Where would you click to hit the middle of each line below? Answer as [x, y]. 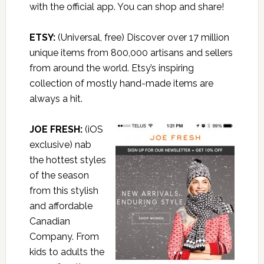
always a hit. [56, 99]
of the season [59, 176]
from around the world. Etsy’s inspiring [111, 68]
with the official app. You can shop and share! [126, 7]
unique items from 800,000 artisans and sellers [131, 53]
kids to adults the [67, 252]
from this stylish [64, 191]
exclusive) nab [60, 145]
